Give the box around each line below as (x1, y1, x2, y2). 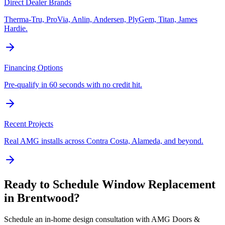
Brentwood (17, 191, 74, 205)
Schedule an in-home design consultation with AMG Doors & (4, 215, 200, 224)
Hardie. (4, 24, 28, 33)
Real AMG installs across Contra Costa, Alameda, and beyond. (4, 137, 203, 146)
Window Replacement (102, 178, 215, 191)
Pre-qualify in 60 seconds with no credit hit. (4, 80, 142, 89)
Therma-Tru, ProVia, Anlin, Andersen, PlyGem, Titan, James (4, 15, 197, 24)
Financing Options (4, 63, 63, 72)
